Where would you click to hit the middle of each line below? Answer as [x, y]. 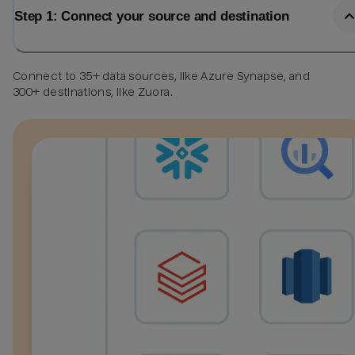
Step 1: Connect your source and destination [152, 16]
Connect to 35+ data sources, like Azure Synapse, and [161, 76]
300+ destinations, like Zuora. [93, 92]
